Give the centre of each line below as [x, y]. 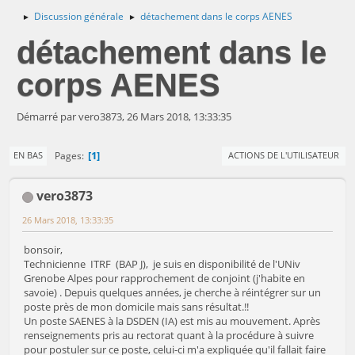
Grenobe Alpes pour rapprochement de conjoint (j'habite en [164, 279]
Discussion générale [79, 17]
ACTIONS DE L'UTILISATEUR [284, 155]
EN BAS [28, 155]
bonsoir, [43, 250]
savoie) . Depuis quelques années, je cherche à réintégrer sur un [172, 293]
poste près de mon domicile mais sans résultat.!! [136, 307]
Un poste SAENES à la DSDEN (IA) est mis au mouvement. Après [172, 321]
